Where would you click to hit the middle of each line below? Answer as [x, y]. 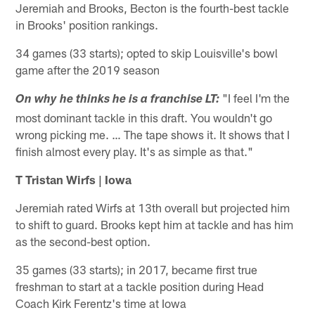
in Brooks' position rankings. [87, 25]
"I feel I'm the [255, 98]
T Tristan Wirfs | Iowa [74, 180]
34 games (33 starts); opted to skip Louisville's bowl [147, 53]
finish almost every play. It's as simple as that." [135, 152]
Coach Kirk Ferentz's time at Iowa [101, 303]
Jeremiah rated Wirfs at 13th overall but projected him [153, 208]
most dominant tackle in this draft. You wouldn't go [144, 118]
